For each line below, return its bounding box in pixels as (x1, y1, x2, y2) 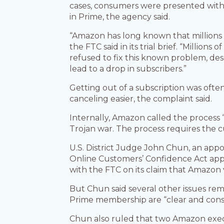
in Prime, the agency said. (69, 12, 170, 22)
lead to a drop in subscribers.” (69, 64, 187, 74)
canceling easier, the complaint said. (69, 94, 212, 104)
